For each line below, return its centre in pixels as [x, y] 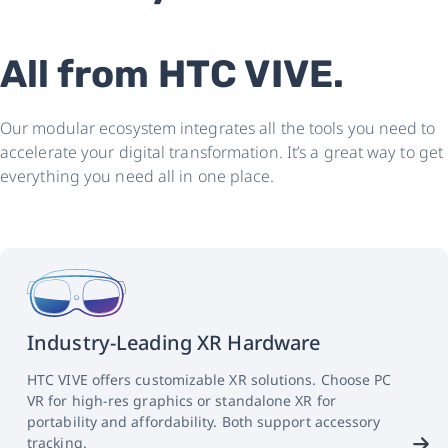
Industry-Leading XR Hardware [174, 343]
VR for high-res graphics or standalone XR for [181, 401]
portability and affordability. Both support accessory [204, 422]
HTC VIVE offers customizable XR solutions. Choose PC [209, 380]
